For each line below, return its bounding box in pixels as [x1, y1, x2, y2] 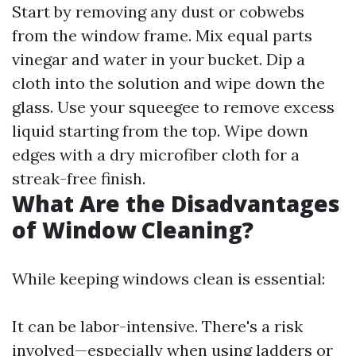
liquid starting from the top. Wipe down [12, 121, 308, 141]
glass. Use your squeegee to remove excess [12, 97, 335, 117]
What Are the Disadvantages [12, 188, 340, 219]
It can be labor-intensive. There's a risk [12, 316, 303, 336]
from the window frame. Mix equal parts [12, 25, 312, 45]
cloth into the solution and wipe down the [12, 73, 325, 93]
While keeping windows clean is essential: [12, 269, 325, 288]
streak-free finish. [12, 168, 145, 188]
